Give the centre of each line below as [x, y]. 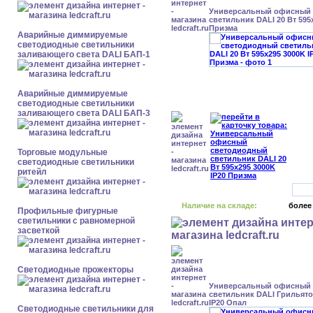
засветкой [38, 231]
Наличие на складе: [219, 205]
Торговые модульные [63, 152]
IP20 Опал [228, 303]
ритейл [32, 172]
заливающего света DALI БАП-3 [84, 113]
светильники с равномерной [76, 221]
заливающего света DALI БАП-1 [84, 54]
